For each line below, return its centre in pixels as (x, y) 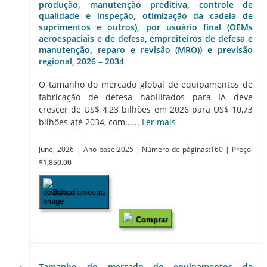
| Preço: (239, 150)
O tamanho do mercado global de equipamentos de (146, 85)
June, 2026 (56, 150)
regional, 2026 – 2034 (81, 61)
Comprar (152, 220)
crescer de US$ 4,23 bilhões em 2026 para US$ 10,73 (146, 110)
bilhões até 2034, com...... (90, 122)
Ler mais (159, 122)
